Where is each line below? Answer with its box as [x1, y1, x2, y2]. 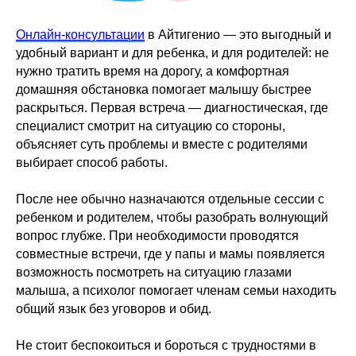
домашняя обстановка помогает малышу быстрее [16, 83, 311, 97]
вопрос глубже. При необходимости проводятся [16, 229, 299, 243]
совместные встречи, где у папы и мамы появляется [16, 247, 325, 261]
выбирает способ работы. [16, 156, 168, 170]
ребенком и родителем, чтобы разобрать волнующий [16, 211, 328, 225]
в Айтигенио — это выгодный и [145, 28, 331, 42]
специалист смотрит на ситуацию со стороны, [16, 119, 285, 133]
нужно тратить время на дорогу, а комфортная [16, 64, 289, 79]
